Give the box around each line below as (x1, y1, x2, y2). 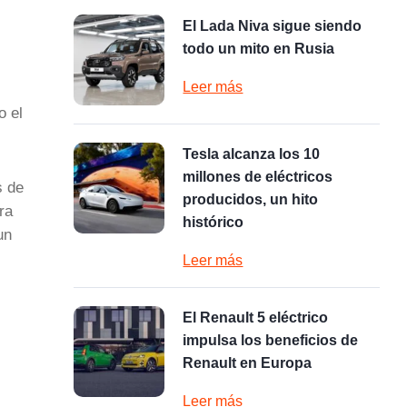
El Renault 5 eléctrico (183, 310, 329, 325)
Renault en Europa (183, 355, 313, 371)
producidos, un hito (183, 192, 319, 207)
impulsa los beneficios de (183, 333, 359, 348)
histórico (183, 214, 244, 230)
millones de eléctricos (183, 169, 333, 184)
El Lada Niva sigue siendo (183, 18, 362, 34)
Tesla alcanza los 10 (183, 146, 321, 162)
